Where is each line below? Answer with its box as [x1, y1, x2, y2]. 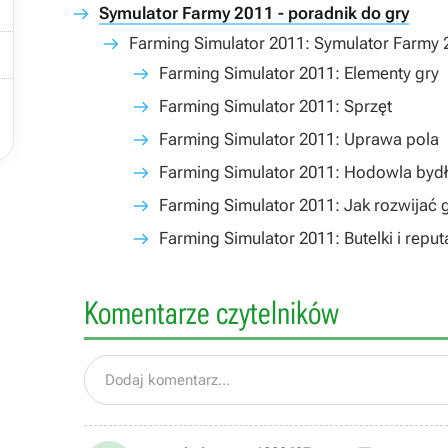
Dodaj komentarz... [105, 371, 230, 389]
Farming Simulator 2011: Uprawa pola [159, 129, 439, 149]
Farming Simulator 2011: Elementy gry [159, 63, 439, 83]
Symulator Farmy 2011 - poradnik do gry [99, 3, 409, 23]
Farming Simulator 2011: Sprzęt [159, 96, 392, 116]
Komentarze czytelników [84, 294, 339, 332]
